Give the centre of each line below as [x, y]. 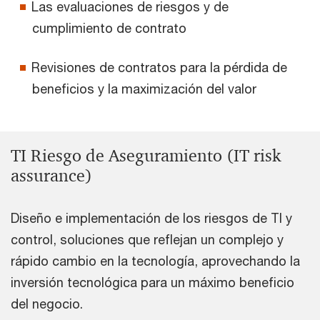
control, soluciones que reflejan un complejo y [147, 239]
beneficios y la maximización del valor [144, 88]
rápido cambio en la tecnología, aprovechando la [155, 260]
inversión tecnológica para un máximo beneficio [152, 282]
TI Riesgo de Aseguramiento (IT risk [146, 155]
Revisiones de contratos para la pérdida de [159, 67]
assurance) [51, 175]
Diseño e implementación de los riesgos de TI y [151, 217]
